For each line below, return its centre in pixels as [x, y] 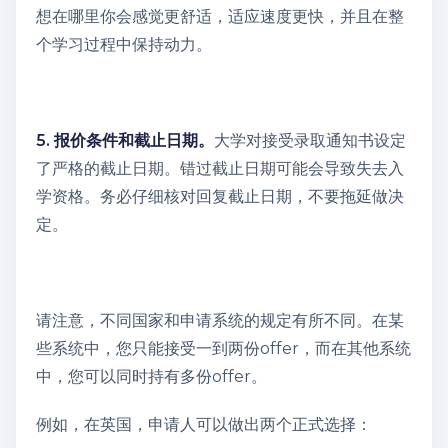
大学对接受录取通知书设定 [310, 140]
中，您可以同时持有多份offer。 [151, 376]
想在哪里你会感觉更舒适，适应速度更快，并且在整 [220, 16]
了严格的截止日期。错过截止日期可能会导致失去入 [220, 168]
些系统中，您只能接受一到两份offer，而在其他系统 [223, 348]
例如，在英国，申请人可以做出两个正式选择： [204, 424]
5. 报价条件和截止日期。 [125, 140]
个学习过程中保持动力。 [124, 44]
